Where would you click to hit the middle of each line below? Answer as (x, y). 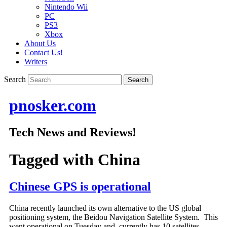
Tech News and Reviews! (72, 133)
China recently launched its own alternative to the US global (105, 208)
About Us (40, 44)
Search (15, 80)
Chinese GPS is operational (80, 187)
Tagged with (53, 159)
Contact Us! (44, 53)
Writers (36, 62)
